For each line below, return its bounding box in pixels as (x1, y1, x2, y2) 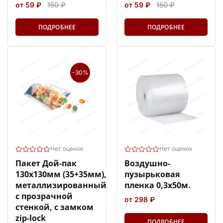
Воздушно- (124, 157, 170, 169)
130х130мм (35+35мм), (15, 168, 107, 180)
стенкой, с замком (15, 201, 94, 213)
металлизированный (15, 179, 107, 191)
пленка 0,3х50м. (124, 179, 191, 191)
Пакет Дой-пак (15, 157, 77, 169)
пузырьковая (124, 168, 180, 180)
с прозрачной (15, 190, 73, 202)
